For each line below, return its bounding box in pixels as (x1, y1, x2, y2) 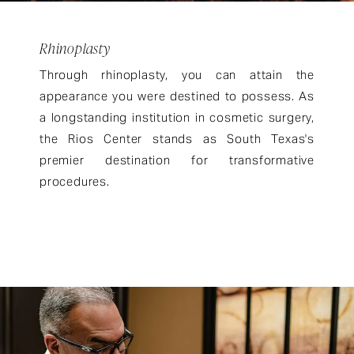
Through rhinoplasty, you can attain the (40, 67, 314, 83)
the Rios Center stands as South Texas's (40, 131, 314, 147)
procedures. (40, 174, 110, 190)
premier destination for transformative (40, 153, 314, 168)
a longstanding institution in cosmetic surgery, (40, 110, 314, 126)
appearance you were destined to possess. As (40, 88, 314, 104)
